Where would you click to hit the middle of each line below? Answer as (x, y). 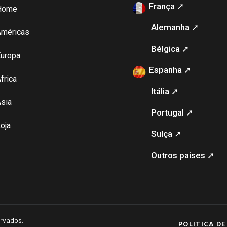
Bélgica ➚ (170, 48)
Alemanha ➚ (175, 27)
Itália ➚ (164, 91)
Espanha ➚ (170, 70)
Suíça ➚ (166, 134)
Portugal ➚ (172, 112)
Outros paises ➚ (182, 155)
